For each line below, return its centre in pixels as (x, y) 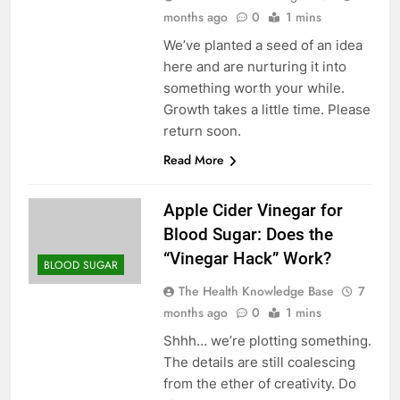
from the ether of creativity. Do (259, 384)
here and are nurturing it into (254, 67)
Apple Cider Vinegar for (253, 211)
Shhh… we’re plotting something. (267, 341)
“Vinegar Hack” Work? (247, 259)
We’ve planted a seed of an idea (262, 46)
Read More (193, 160)
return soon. (202, 131)
